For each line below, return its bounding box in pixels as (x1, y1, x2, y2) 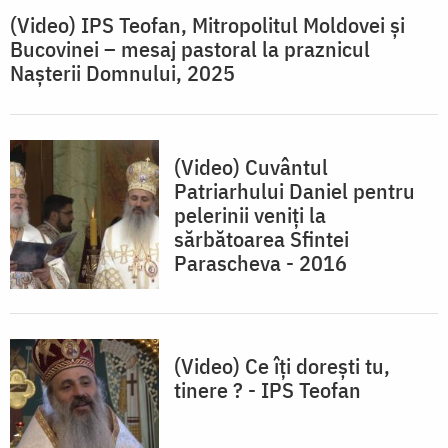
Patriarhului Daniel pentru (174, 176, 415, 206)
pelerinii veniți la (174, 200, 326, 230)
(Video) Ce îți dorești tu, (174, 351, 390, 381)
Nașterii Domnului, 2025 (10, 58, 235, 88)
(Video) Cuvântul (174, 152, 328, 182)
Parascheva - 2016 (174, 248, 347, 278)
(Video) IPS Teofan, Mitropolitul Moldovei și (10, 10, 405, 40)
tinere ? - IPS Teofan (174, 375, 361, 405)
